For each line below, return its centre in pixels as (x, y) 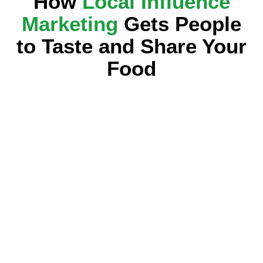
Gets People (180, 24)
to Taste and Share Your (131, 46)
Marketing (70, 24)
